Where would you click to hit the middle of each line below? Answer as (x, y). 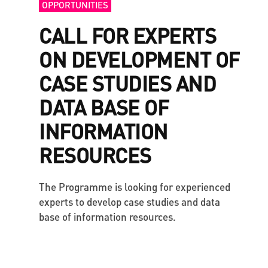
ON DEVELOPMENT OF (139, 59)
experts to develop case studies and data (130, 201)
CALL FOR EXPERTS (127, 35)
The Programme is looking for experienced (135, 186)
